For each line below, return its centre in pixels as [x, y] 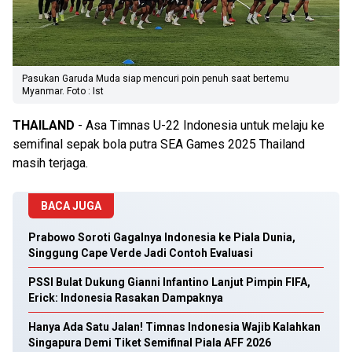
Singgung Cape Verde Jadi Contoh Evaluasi [141, 253]
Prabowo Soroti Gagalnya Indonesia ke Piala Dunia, [162, 237]
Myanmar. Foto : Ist [63, 91]
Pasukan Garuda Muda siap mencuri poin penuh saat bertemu [156, 79]
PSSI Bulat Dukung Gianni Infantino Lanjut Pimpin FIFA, [169, 282]
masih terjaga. [50, 163]
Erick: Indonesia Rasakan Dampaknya [126, 298]
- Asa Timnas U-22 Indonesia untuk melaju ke [200, 125]
